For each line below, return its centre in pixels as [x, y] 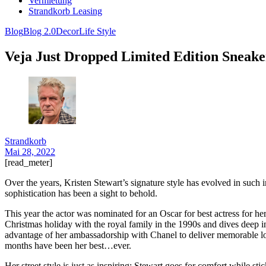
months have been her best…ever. [68, 245]
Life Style [97, 31]
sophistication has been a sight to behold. [81, 193]
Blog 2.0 [39, 31]
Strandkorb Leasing [65, 11]
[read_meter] [28, 162]
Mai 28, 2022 [30, 151]
